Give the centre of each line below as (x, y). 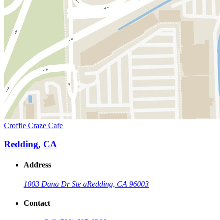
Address (37, 165)
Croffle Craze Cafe (33, 125)
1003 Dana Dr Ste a (55, 184)
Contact (37, 203)
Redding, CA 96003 (118, 184)
